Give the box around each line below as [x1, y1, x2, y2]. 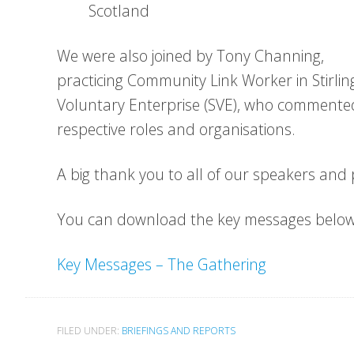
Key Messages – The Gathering [57, 254, 266, 275]
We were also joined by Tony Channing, [57, 45, 324, 66]
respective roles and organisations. [57, 119, 296, 140]
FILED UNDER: [57, 324, 122, 337]
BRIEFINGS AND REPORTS [122, 324, 235, 337]
